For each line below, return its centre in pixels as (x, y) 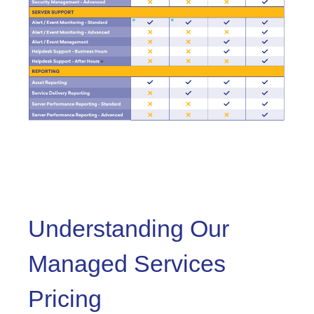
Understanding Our (129, 229)
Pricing (65, 299)
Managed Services (127, 264)
